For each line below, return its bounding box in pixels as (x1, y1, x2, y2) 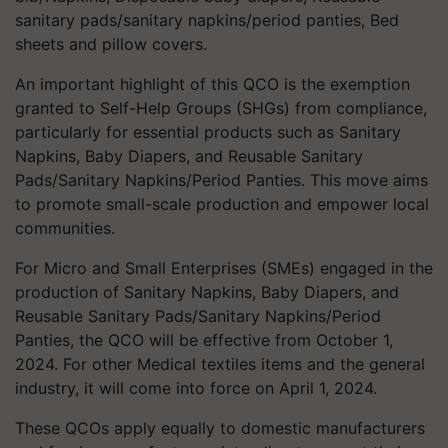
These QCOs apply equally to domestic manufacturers (15, 418, 425, 438)
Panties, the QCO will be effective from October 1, (15, 330, 393, 350)
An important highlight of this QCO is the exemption (15, 74, 410, 94)
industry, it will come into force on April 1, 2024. (15, 378, 377, 398)
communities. (15, 218, 115, 238)
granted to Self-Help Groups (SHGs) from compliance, (15, 98, 427, 118)
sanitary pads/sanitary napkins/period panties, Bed (15, 10, 399, 30)
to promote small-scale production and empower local (15, 194, 429, 214)
